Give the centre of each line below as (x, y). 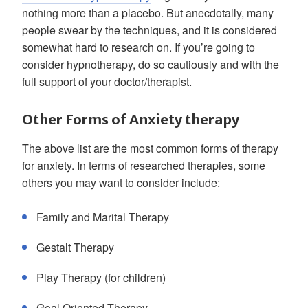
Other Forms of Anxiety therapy (131, 119)
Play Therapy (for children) (101, 277)
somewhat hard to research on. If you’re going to (139, 47)
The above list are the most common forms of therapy (150, 148)
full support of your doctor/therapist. (107, 81)
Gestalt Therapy (75, 247)
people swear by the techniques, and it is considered (150, 30)
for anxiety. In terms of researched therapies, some (144, 165)
